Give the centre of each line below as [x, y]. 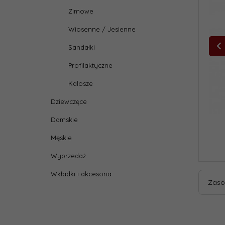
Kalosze [81, 83]
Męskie [61, 138]
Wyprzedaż [68, 156]
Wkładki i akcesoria [81, 174]
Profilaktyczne [90, 65]
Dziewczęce [69, 101]
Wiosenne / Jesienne [102, 29]
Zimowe [81, 11]
